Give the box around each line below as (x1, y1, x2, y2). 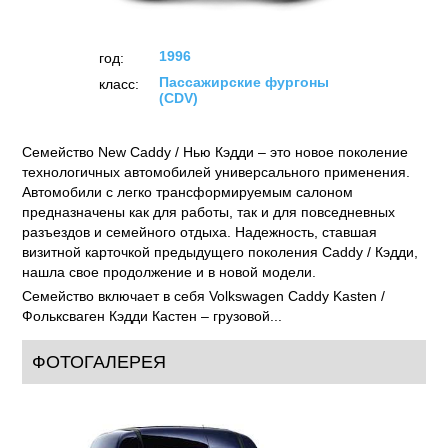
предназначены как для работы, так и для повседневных (22, 204, 396, 221)
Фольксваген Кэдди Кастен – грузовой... (22, 308, 283, 325)
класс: (98, 76, 139, 93)
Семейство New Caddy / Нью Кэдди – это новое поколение (22, 144, 409, 161)
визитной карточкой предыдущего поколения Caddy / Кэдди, (22, 244, 419, 261)
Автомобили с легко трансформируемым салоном (22, 184, 354, 201)
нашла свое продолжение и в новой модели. (22, 264, 317, 281)
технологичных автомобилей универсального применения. (22, 164, 411, 181)
